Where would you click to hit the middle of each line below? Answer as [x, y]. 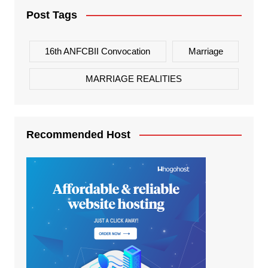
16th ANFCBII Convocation [98, 51]
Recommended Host [78, 134]
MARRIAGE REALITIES [134, 78]
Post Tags [51, 15]
